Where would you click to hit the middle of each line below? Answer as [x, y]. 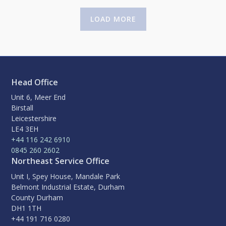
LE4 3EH [25, 129]
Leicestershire [34, 119]
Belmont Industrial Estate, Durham [68, 187]
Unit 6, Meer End [39, 97]
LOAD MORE [125, 19]
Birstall [22, 108]
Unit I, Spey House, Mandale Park [66, 176]
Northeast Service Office [61, 161]
